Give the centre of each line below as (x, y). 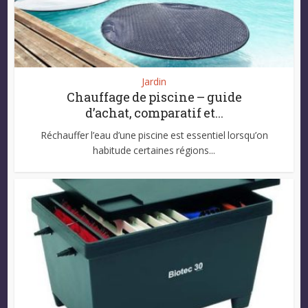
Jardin (154, 82)
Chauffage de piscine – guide (154, 97)
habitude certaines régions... (154, 151)
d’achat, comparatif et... (154, 113)
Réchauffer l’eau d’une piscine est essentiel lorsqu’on (154, 135)
